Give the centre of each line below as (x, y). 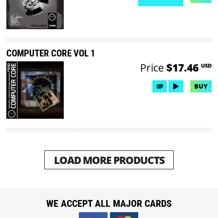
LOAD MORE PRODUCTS (109, 160)
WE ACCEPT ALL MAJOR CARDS (109, 203)
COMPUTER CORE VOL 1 (51, 53)
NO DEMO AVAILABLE (136, 14)
